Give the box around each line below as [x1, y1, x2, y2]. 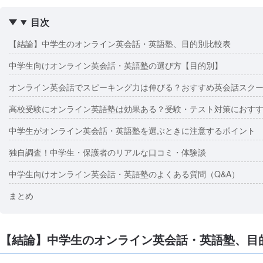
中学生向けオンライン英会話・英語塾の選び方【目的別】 [9, 59, 222, 71]
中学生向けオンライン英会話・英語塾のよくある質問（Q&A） [9, 168, 240, 180]
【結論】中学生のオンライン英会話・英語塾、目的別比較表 [9, 38, 231, 49]
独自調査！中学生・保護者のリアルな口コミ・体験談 [9, 146, 206, 158]
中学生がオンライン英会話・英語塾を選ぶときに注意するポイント [9, 124, 255, 136]
